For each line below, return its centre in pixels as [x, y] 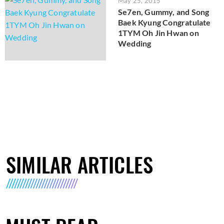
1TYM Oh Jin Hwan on [158, 32]
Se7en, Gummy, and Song [164, 11]
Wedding [135, 43]
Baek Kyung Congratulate [164, 22]
